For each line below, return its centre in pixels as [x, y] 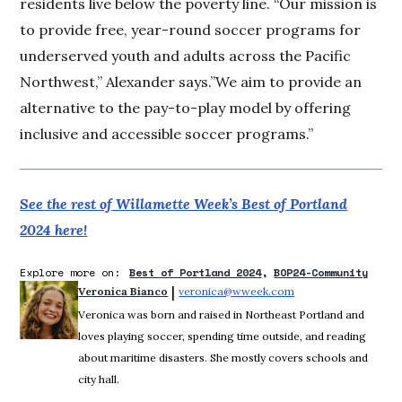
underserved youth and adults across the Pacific [186, 55]
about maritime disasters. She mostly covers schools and [223, 357]
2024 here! [54, 229]
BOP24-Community [321, 272]
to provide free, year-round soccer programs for [191, 29]
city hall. [99, 379]
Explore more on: [70, 272]
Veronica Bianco [123, 291]
